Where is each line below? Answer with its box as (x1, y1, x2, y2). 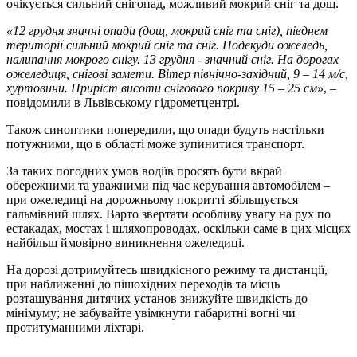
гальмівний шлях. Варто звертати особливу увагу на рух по (6, 206, 331, 221)
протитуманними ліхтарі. (6, 320, 144, 334)
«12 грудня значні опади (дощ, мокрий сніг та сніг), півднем (6, 23, 328, 37)
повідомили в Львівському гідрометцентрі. (6, 95, 240, 109)
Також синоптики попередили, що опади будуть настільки (6, 122, 324, 136)
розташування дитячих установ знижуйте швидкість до (6, 291, 308, 305)
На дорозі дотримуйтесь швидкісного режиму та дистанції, (6, 262, 328, 277)
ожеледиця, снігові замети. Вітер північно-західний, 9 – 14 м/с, (6, 66, 348, 80)
